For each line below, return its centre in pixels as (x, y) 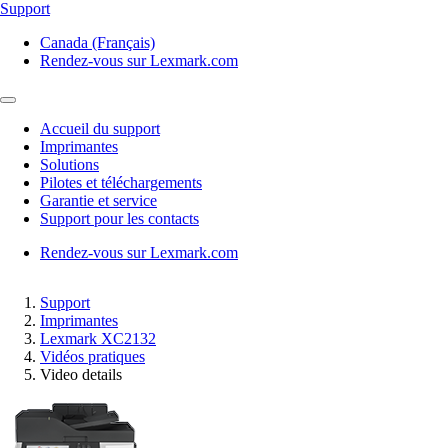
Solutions (69, 164)
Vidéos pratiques (92, 356)
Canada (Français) (97, 42)
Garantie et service (98, 200)
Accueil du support (100, 128)
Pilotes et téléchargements (121, 182)
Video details (81, 374)
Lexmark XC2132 (98, 338)
